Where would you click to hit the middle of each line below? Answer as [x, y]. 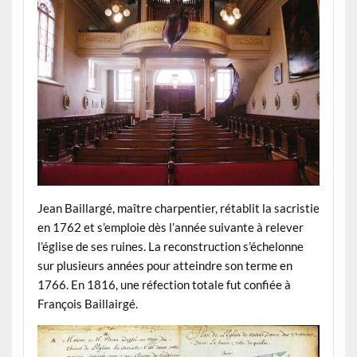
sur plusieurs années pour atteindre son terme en [165, 265]
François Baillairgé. [87, 303]
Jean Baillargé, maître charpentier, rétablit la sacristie [178, 208]
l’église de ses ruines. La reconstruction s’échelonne [170, 246]
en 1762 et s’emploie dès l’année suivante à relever [170, 227]
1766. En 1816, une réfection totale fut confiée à [164, 284]
